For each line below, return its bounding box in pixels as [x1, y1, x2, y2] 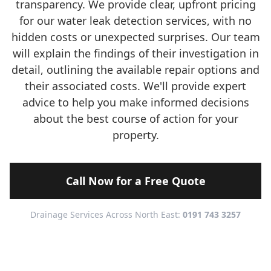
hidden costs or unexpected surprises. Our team [11, 30, 260, 44]
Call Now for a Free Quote [65, 174, 206, 188]
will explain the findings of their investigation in [12, 46, 259, 60]
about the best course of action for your [33, 111, 238, 126]
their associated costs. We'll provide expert [25, 79, 246, 93]
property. [112, 128, 159, 142]
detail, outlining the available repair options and [11, 62, 260, 77]
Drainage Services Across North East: [30, 209, 183, 220]
